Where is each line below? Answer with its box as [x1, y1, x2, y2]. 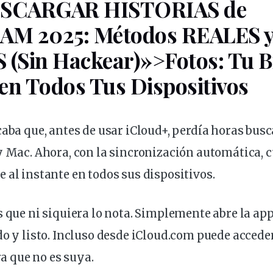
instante [21, 168, 69, 182]
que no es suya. [7, 250, 94, 265]
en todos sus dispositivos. [69, 168, 215, 182]
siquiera [42, 207, 90, 221]
